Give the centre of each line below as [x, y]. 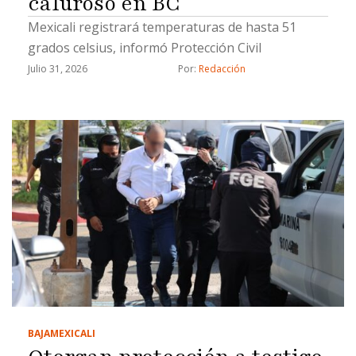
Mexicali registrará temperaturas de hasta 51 [162, 27]
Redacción [222, 69]
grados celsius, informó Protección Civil [145, 48]
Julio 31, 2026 [58, 69]
